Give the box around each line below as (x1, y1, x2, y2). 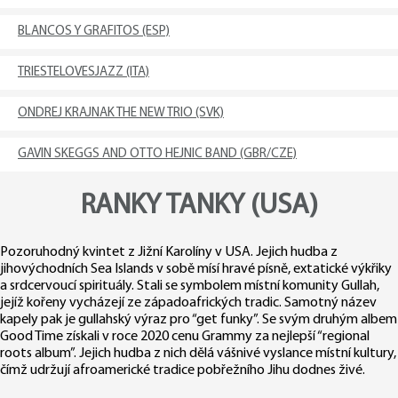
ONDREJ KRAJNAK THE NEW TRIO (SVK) (18, 107, 224, 120)
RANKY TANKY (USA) (80, 192, 318, 220)
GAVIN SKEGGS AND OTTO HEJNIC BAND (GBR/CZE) (18, 147, 297, 161)
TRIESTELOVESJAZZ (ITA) (18, 66, 149, 79)
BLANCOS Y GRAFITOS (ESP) (18, 25, 170, 38)
